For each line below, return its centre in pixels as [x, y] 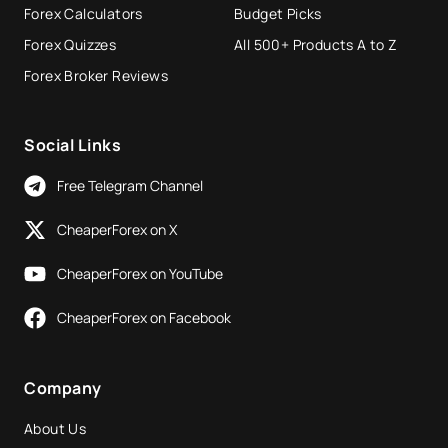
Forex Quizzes [70, 44]
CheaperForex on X [116, 229]
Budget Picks [278, 13]
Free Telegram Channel [129, 185]
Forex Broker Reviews [96, 75]
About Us [55, 428]
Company [63, 387]
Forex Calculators [83, 13]
